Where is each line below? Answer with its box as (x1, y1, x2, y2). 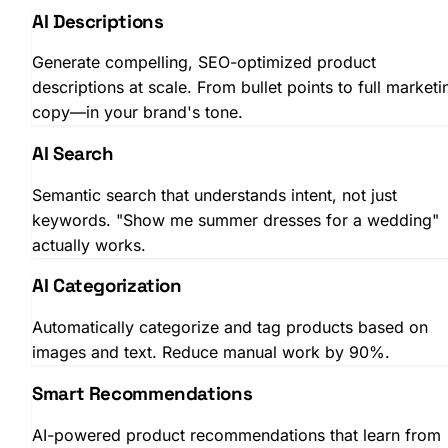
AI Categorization (32, 274, 182, 298)
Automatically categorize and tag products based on (32, 317, 428, 338)
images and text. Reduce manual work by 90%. (32, 342, 390, 363)
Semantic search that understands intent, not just (32, 184, 397, 205)
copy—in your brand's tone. (32, 102, 243, 123)
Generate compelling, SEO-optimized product (32, 52, 376, 73)
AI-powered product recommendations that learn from (32, 424, 441, 445)
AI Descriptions (32, 9, 164, 33)
